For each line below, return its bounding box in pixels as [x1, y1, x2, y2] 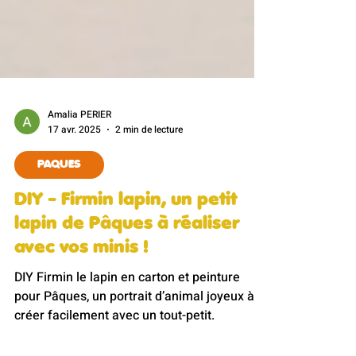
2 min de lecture [115, 172, 183, 187]
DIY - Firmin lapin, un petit [14, 239, 237, 260]
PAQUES [37, 207, 81, 221]
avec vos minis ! [14, 287, 149, 308]
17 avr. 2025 [48, 172, 101, 187]
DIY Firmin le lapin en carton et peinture [14, 317, 240, 337]
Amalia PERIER [48, 157, 111, 172]
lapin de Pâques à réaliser [14, 263, 239, 284]
